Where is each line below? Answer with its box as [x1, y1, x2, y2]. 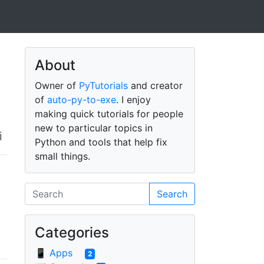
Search [156, 188, 187, 200]
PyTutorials [78, 80, 128, 91]
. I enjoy [115, 94, 151, 105]
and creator [127, 80, 183, 91]
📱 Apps [34, 247, 75, 259]
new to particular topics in [34, 122, 153, 134]
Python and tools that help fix [34, 136, 167, 148]
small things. [34, 150, 90, 162]
